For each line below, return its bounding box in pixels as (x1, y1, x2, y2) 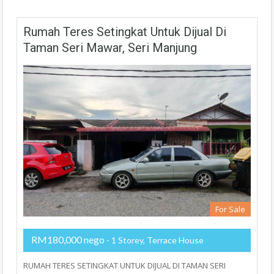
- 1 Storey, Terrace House (105, 235, 204, 245)
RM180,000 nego (31, 234, 105, 245)
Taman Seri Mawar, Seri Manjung (23, 40, 197, 55)
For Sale (215, 204, 245, 215)
